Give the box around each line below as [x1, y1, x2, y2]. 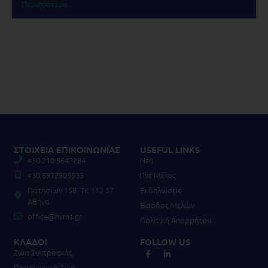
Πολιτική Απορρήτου [140, 214, 211, 226]
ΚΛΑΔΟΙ [14, 235, 48, 248]
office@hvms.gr [27, 210, 82, 222]
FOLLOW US [140, 235, 190, 248]
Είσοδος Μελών [140, 199, 194, 211]
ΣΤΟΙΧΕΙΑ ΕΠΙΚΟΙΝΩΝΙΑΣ [14, 143, 121, 156]
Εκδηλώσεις [140, 184, 181, 196]
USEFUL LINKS [140, 143, 200, 156]
